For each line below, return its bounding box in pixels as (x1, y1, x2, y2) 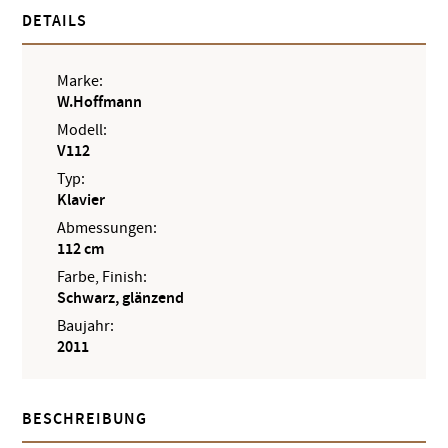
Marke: (57, 70, 104, 91)
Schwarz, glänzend (57, 287, 185, 309)
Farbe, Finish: (57, 266, 148, 287)
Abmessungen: (57, 217, 158, 238)
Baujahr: (57, 315, 115, 336)
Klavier (57, 189, 106, 211)
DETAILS (22, 10, 88, 32)
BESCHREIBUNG (22, 408, 148, 430)
